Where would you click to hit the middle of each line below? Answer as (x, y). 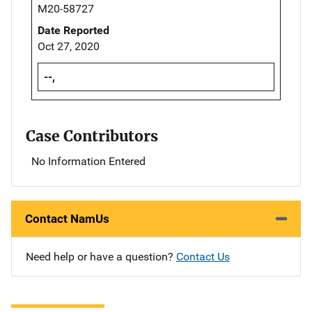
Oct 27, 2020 (69, 46)
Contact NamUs (67, 218)
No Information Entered (88, 161)
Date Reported (73, 30)
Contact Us (203, 256)
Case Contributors (92, 136)
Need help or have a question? (101, 256)
